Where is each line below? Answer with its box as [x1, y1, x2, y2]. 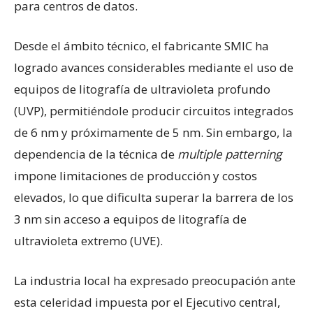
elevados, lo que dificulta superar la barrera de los [14, 189, 293, 205]
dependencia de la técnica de [14, 146, 177, 162]
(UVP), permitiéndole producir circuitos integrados [14, 103, 293, 119]
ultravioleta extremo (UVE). [14, 233, 163, 249]
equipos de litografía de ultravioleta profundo [14, 81, 270, 97]
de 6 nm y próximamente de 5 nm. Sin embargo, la [14, 124, 293, 140]
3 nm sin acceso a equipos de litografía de [14, 211, 247, 227]
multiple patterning [177, 146, 282, 162]
